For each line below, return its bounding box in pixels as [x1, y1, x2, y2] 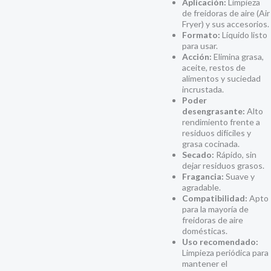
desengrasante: [182, 106, 245, 117]
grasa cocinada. [182, 139, 240, 149]
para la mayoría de [182, 204, 249, 215]
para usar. [182, 41, 218, 51]
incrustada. [182, 84, 224, 95]
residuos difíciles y [182, 128, 251, 139]
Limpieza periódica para [182, 247, 269, 258]
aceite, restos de [182, 62, 246, 73]
